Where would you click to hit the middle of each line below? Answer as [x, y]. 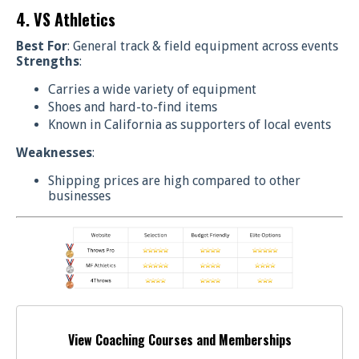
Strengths [48, 61]
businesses [81, 196]
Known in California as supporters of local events [190, 125]
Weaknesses [54, 153]
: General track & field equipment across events [203, 46]
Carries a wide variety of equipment [152, 89]
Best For [42, 46]
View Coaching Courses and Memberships [179, 340]
